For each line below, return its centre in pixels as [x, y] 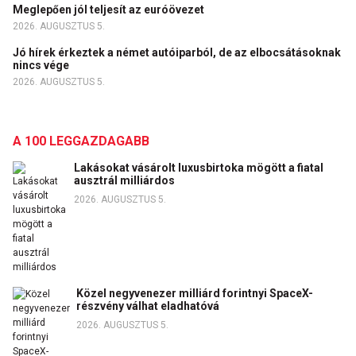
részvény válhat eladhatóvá [148, 306]
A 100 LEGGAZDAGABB [81, 141]
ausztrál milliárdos [124, 181]
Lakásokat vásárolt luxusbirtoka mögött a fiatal [198, 168]
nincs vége [42, 66]
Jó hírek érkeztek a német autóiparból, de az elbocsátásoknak [177, 53]
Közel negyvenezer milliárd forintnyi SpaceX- [195, 294]
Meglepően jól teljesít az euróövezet [110, 10]
